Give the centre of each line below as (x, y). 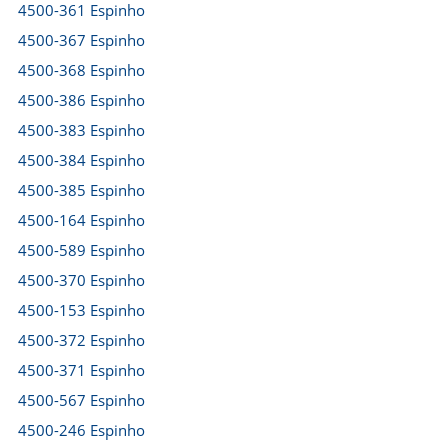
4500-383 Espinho (81, 130)
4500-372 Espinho (81, 340)
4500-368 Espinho (81, 70)
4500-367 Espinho (81, 40)
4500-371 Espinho (81, 370)
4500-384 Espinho (81, 160)
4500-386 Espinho (81, 100)
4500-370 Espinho (81, 280)
